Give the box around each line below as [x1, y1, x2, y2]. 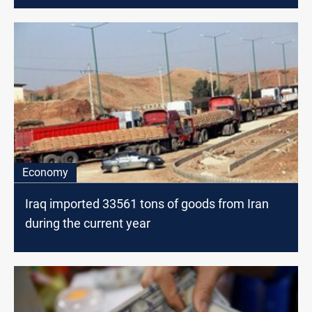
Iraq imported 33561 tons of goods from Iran [25, 196, 269, 212]
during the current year [25, 216, 150, 231]
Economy [22, 166, 68, 180]
